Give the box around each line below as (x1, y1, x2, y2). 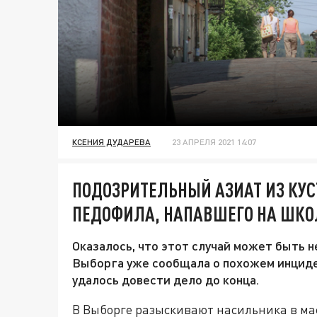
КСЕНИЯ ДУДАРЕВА (72, 137, 151, 148)
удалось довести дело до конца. (72, 272, 259, 288)
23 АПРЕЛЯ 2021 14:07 (172, 137, 256, 148)
